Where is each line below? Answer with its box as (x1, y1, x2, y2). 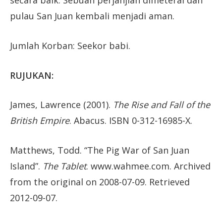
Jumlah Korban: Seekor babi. (10, 40, 130, 52)
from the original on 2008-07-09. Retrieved (10, 176, 190, 188)
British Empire (10, 114, 69, 127)
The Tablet (43, 160, 86, 172)
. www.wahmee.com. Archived (86, 160, 211, 172)
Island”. (10, 160, 43, 172)
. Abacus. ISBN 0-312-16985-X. (69, 114, 192, 127)
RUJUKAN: (10, 69, 54, 81)
